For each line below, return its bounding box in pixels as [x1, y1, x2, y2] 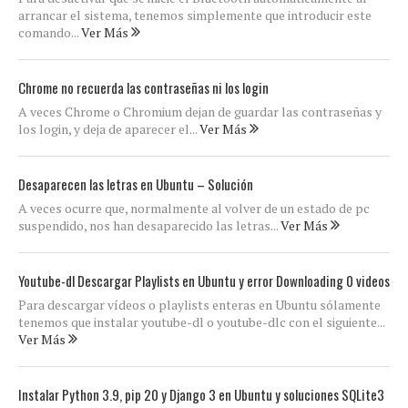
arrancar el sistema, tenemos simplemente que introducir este [18, 6, 372, 24]
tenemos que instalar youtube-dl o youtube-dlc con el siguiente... [18, 313, 384, 331]
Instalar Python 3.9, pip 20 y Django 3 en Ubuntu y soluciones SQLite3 [18, 384, 384, 404]
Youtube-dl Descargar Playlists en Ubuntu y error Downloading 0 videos [18, 270, 390, 291]
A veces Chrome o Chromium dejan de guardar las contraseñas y [18, 103, 382, 120]
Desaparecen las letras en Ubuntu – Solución [18, 174, 253, 194]
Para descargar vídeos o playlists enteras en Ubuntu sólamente [18, 296, 381, 313]
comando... [18, 24, 81, 41]
